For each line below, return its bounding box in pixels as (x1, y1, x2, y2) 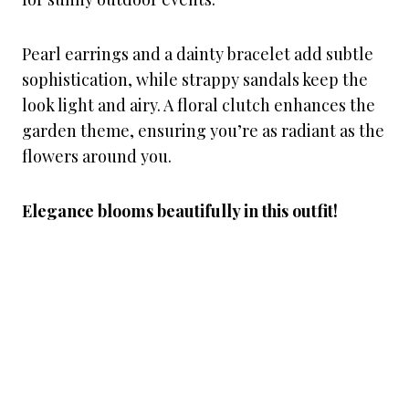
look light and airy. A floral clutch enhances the (22, 94, 375, 116)
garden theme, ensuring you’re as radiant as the (22, 120, 384, 142)
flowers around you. (22, 145, 172, 167)
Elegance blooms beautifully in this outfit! (22, 200, 338, 222)
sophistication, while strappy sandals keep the (22, 68, 368, 90)
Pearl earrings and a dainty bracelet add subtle (22, 43, 373, 65)
